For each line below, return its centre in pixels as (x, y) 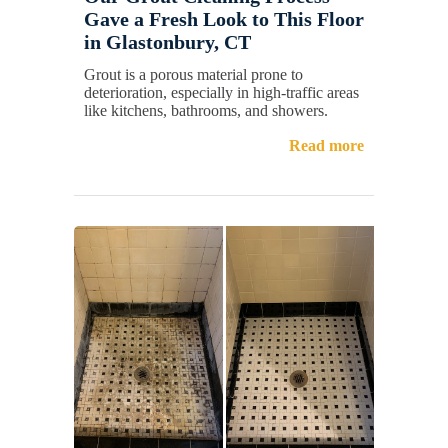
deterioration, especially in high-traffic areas (221, 93)
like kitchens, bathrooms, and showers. (206, 111)
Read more (326, 146)
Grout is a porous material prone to (193, 75)
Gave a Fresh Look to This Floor (224, 19)
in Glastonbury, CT (167, 42)
